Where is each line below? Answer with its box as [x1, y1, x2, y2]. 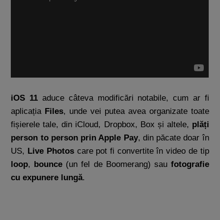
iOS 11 [11, 93, 38, 103]
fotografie [170, 159, 209, 169]
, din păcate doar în [137, 133, 209, 142]
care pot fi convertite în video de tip [74, 146, 209, 156]
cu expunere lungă [11, 172, 83, 182]
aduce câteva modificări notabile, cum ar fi [38, 93, 209, 103]
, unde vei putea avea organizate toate [63, 106, 209, 116]
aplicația [11, 106, 45, 116]
